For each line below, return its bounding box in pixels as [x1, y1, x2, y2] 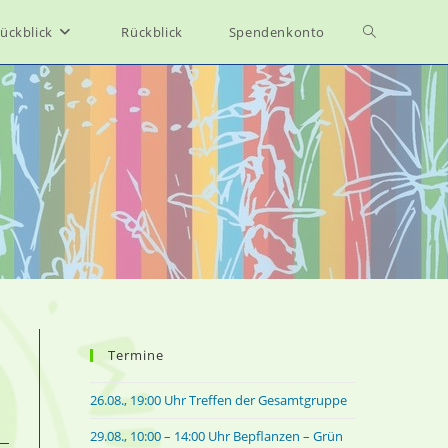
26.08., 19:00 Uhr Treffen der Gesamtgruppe [90, 391, 347, 409]
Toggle [363, 22, 407, 41]
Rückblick [121, 23, 183, 41]
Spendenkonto [228, 23, 325, 41]
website [363, 86, 415, 105]
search [363, 150, 408, 169]
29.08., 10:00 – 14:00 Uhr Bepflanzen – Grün [90, 427, 343, 445]
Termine [108, 346, 164, 364]
